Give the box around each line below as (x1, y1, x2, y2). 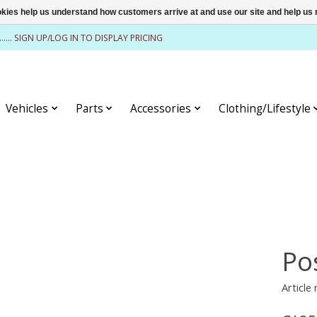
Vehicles (6, 100, 49, 116)
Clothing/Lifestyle (218, 100, 311, 116)
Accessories (130, 100, 192, 116)
